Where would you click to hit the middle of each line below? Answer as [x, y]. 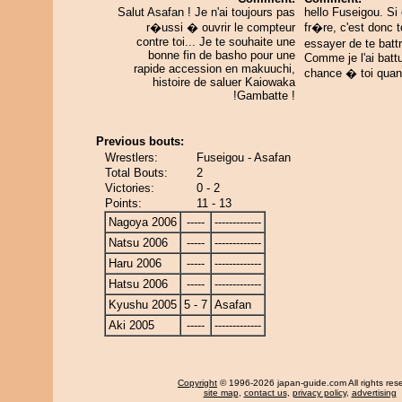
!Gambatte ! [264, 96]
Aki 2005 [131, 325]
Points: [123, 203]
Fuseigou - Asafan [244, 157]
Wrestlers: [131, 157]
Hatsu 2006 [138, 284]
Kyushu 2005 [143, 305]
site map [221, 393]
